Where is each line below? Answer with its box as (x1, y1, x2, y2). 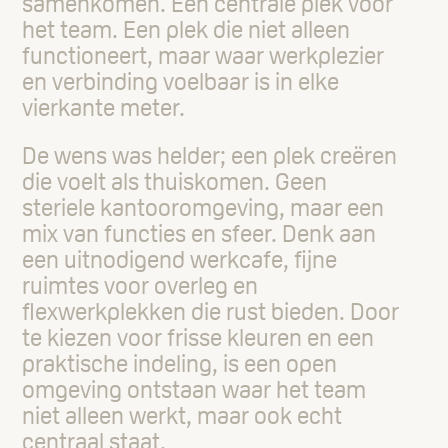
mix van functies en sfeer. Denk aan (22, 219, 377, 247)
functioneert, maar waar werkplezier (22, 41, 385, 69)
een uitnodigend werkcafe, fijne (22, 245, 338, 273)
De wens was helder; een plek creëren (22, 141, 398, 169)
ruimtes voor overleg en (22, 271, 259, 299)
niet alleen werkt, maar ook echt (22, 401, 343, 429)
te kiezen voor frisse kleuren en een (22, 323, 375, 351)
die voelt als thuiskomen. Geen (22, 167, 328, 195)
